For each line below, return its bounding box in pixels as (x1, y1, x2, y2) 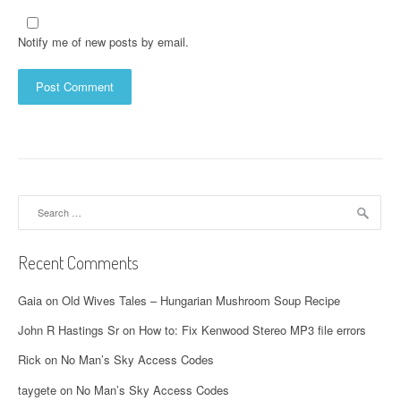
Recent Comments (18, 251, 139, 274)
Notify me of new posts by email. (18, 33, 189, 50)
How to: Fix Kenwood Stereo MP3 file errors (139, 320, 366, 338)
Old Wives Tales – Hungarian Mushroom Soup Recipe (62, 291, 340, 309)
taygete (18, 380, 56, 398)
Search (17, 194, 54, 211)
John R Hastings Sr (18, 320, 119, 338)
